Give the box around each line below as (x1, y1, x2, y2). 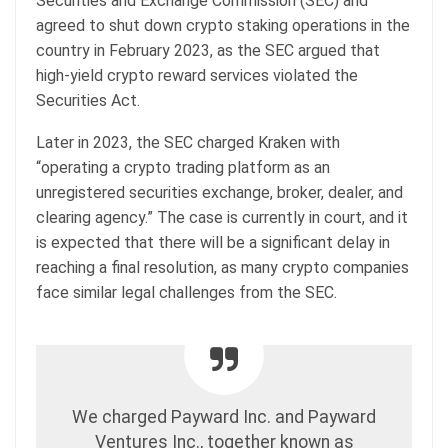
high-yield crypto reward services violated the (36, 65, 358, 85)
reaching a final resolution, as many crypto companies (36, 257, 409, 277)
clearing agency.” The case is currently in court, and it (36, 207, 408, 227)
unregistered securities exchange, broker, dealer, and (36, 182, 403, 202)
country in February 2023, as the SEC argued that (36, 40, 380, 60)
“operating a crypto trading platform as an (36, 157, 330, 177)
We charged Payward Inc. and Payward (72, 406, 376, 427)
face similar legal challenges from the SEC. (36, 282, 337, 302)
